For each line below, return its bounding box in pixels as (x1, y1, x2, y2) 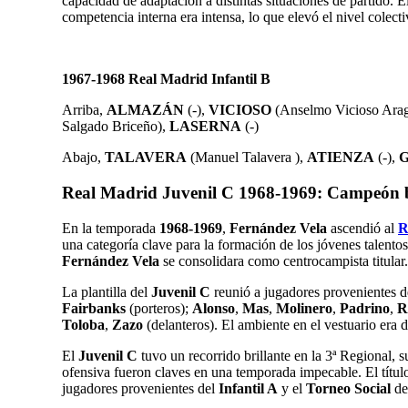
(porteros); (126, 300, 192, 316)
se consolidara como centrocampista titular (159, 252, 404, 269)
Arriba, (62, 102, 107, 118)
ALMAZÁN (107, 102, 184, 118)
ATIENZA (307, 149, 374, 166)
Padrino (340, 300, 390, 316)
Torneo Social (302, 380, 391, 396)
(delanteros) (143, 316, 214, 332)
